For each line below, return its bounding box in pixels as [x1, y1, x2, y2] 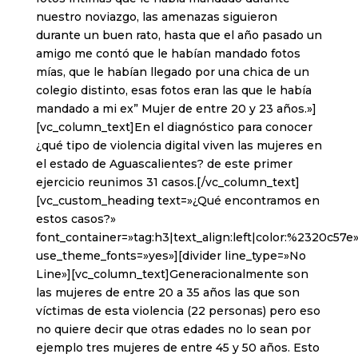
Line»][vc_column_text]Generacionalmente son [35, 267, 308, 282]
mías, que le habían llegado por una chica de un [35, 65, 309, 80]
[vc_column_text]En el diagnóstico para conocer [35, 120, 312, 135]
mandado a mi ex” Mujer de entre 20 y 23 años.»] [35, 101, 316, 117]
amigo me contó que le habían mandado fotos [35, 46, 300, 62]
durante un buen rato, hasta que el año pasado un [35, 28, 322, 43]
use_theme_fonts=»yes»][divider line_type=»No [35, 249, 306, 264]
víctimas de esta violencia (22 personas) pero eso [35, 304, 320, 319]
